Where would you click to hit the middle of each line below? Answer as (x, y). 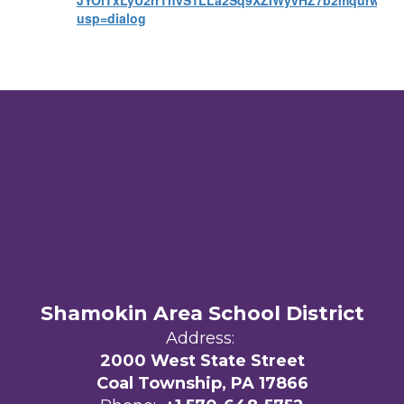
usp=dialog (111, 18)
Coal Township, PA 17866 (202, 383)
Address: (200, 338)
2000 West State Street (202, 361)
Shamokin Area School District (202, 313)
